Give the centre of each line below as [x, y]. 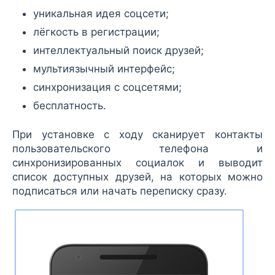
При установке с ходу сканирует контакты [137, 135]
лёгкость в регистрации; [96, 32]
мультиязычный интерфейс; [104, 69]
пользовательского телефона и [137, 149]
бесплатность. [70, 106]
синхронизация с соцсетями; [107, 87]
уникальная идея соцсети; [101, 14]
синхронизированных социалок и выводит [137, 163]
